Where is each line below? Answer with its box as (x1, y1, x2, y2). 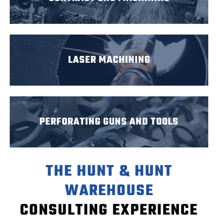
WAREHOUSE (64, 179, 154, 203)
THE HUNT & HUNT (45, 160, 173, 184)
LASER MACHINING (68, 53, 150, 68)
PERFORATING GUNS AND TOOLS (39, 114, 179, 130)
